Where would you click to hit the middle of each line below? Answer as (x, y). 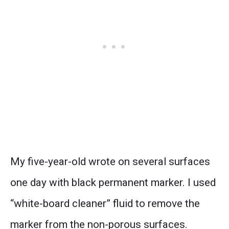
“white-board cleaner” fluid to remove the (105, 203)
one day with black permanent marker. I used (113, 182)
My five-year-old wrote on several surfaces (110, 161)
